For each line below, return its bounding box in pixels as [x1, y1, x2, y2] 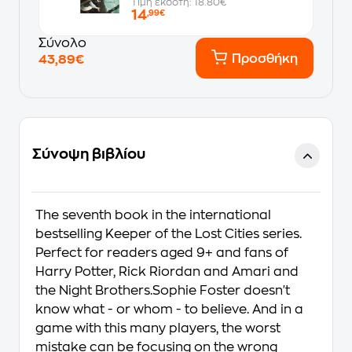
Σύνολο [38, 37, 86, 49]
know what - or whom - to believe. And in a [35, 303, 303, 316]
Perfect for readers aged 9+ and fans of [35, 247, 288, 259]
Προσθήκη [232, 53, 298, 65]
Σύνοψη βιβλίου [32, 147, 145, 161]
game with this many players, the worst [35, 322, 280, 335]
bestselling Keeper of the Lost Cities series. [35, 228, 302, 240]
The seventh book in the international [35, 209, 271, 222]
